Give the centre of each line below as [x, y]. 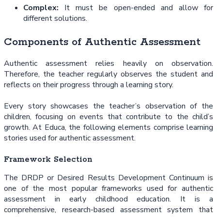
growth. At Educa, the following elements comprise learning [108, 128]
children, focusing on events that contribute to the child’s [108, 117]
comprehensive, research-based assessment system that [108, 209]
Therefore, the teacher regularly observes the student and [108, 74]
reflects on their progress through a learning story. [89, 85]
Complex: [41, 8]
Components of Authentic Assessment [102, 42]
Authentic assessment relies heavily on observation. [108, 63]
